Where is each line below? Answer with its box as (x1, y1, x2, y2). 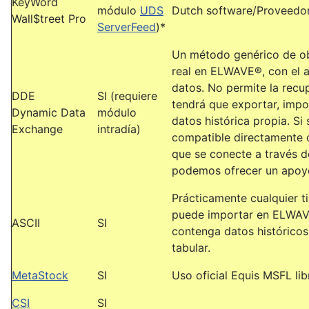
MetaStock (12, 268, 68, 282)
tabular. (172, 241, 210, 255)
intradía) (97, 122, 141, 136)
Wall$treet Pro (12, 12, 86, 26)
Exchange (12, 122, 63, 136)
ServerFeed (97, 20, 156, 34)
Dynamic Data (12, 106, 86, 119)
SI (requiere (97, 89, 157, 103)
